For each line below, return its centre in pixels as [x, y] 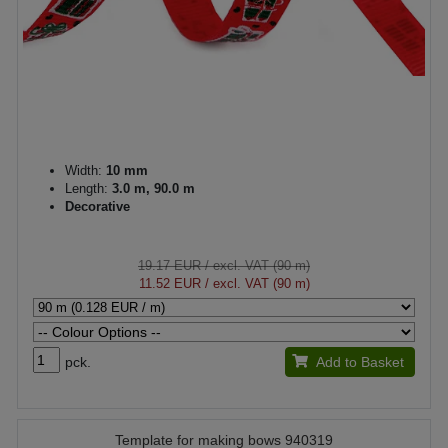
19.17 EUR [169, 265]
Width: [83, 170]
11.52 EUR [169, 283]
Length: [88, 188]
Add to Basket [359, 361]
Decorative [97, 206]
